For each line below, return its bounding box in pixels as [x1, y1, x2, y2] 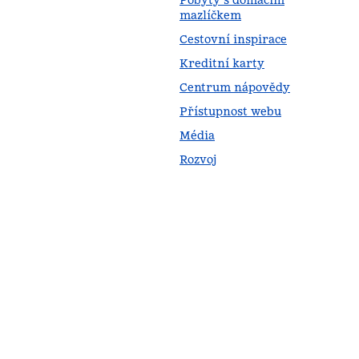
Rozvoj [179, 152, 216, 167]
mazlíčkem [179, 8, 241, 22]
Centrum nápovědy [179, 80, 290, 95]
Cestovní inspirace [179, 32, 287, 46]
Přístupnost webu [179, 104, 281, 119]
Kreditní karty [179, 56, 264, 71]
